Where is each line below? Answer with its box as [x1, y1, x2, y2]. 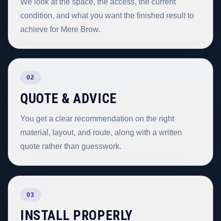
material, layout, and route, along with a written [20, 128, 182, 137]
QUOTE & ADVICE [20, 90, 117, 107]
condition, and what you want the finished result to [20, 11, 194, 20]
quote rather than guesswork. [20, 142, 121, 151]
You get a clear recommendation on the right [20, 114, 174, 123]
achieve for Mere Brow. [20, 25, 100, 34]
